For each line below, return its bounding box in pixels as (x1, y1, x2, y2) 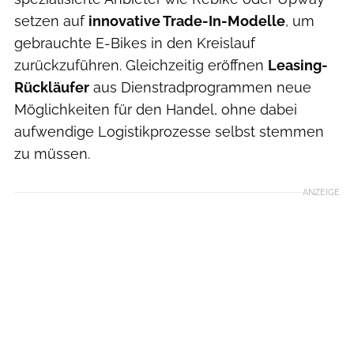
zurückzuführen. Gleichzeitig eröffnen (14, 56, 268, 73)
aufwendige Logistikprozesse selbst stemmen (14, 122, 324, 140)
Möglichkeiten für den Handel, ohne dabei (14, 100, 297, 118)
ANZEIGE (303, 186, 340, 198)
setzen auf (14, 12, 88, 29)
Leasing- (268, 56, 328, 73)
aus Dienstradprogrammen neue (89, 78, 311, 96)
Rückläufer (14, 78, 89, 96)
